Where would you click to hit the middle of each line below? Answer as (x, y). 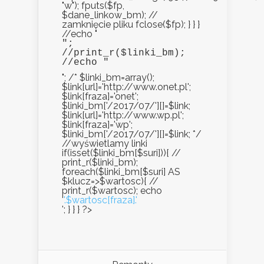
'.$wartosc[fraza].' (100, 200)
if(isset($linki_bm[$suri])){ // (121, 153)
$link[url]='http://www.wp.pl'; (123, 115)
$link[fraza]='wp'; (97, 125)
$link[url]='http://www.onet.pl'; (126, 87)
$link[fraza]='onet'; (100, 97)
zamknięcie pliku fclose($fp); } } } (131, 25)
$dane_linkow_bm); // (110, 15)
